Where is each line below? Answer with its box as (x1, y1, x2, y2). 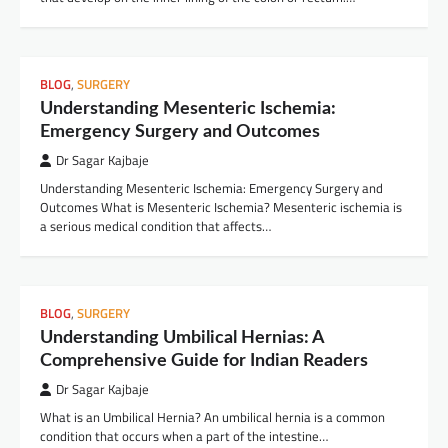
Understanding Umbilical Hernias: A (40, 328, 324, 348)
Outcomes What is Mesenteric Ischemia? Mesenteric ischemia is (40, 197, 402, 218)
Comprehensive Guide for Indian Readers (40, 351, 368, 371)
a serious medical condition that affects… (40, 216, 271, 237)
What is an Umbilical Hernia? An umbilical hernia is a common (40, 407, 385, 428)
